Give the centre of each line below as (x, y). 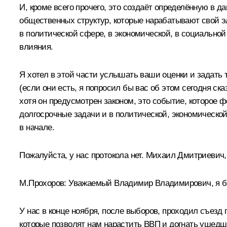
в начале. (37, 127)
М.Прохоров (42, 183)
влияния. (36, 47)
